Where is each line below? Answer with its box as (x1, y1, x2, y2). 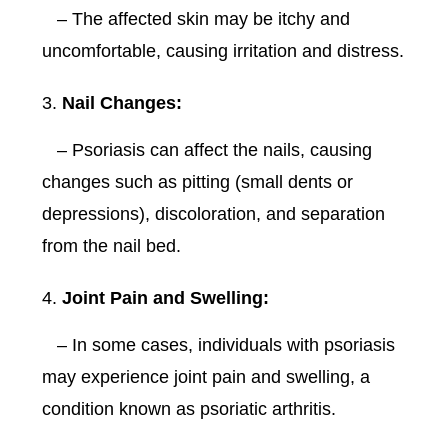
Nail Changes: (62, 93, 183, 114)
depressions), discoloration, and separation (42, 204, 386, 225)
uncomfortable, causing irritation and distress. (42, 41, 405, 62)
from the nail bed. (42, 236, 182, 257)
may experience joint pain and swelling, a (42, 367, 371, 388)
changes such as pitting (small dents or (42, 172, 354, 193)
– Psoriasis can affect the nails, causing (42, 140, 373, 161)
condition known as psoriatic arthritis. (42, 399, 337, 420)
